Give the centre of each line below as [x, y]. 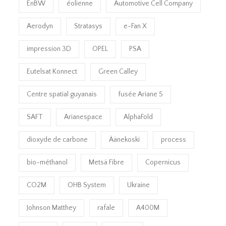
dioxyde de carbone [58, 140]
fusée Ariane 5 [141, 95]
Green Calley [118, 72]
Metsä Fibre [107, 163]
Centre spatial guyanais [62, 95]
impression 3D [49, 49]
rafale [106, 208]
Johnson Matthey [52, 208]
